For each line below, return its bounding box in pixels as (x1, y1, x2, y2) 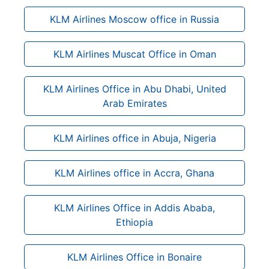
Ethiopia (116, 216, 153, 228)
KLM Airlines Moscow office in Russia (50, 13, 219, 25)
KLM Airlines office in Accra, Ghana (55, 166, 214, 179)
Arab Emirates (102, 97, 167, 109)
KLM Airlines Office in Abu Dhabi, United (43, 82, 226, 95)
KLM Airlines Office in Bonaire (67, 250, 202, 263)
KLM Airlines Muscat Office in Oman (53, 47, 216, 60)
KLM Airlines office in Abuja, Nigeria (53, 131, 216, 144)
